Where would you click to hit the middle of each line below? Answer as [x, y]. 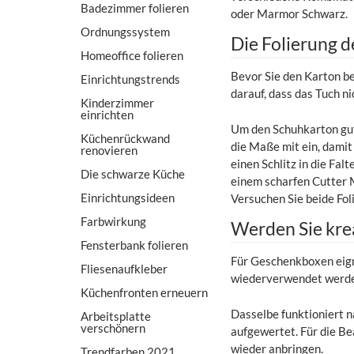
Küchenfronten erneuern [144, 292]
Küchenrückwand [125, 138]
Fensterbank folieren [134, 245]
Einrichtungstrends [130, 79]
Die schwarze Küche [133, 173]
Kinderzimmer [117, 102]
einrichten [107, 114]
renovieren [109, 150]
